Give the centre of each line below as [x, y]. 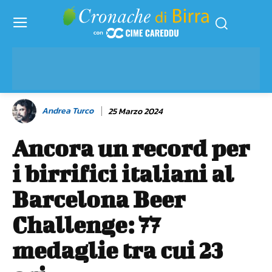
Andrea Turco [68, 110]
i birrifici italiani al [123, 173]
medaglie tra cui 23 [117, 250]
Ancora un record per [131, 148]
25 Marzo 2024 [135, 111]
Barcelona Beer [99, 199]
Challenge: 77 [86, 224]
